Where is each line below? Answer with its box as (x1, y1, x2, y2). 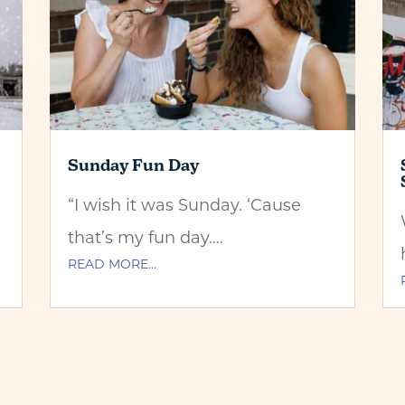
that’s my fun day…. (67, 226, 223, 249)
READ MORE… (67, 255, 156, 273)
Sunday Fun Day (67, 155, 199, 175)
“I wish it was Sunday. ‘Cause (67, 193, 301, 216)
